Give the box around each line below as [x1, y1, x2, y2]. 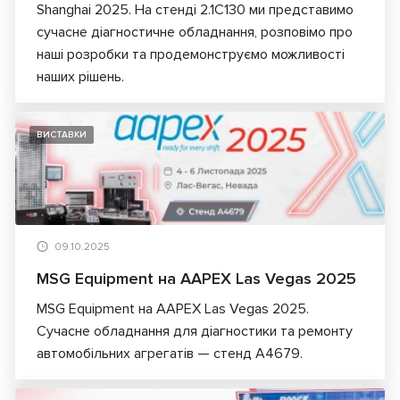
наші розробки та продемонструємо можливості [37, 46, 345, 64]
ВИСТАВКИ [37, 129, 87, 141]
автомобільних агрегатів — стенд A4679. [37, 344, 303, 362]
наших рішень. [37, 68, 124, 87]
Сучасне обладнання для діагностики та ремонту [37, 321, 353, 340]
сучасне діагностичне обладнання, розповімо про [37, 23, 353, 42]
